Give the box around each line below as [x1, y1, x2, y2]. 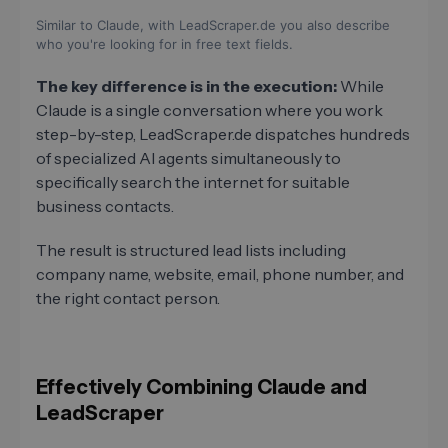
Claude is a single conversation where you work [36, 99, 383, 120]
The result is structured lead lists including [36, 239, 346, 260]
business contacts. [36, 195, 177, 216]
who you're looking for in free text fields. [36, 35, 293, 52]
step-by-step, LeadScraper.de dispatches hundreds [36, 123, 410, 144]
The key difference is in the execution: [36, 75, 337, 96]
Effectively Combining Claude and [36, 374, 367, 399]
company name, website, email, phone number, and [36, 263, 404, 284]
